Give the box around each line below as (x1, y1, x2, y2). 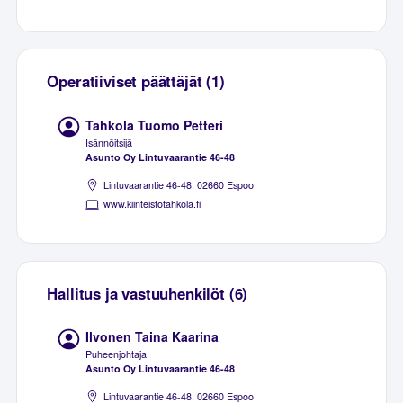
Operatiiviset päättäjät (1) (47, 70, 225, 93)
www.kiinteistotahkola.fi (103, 196, 201, 210)
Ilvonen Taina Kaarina (85, 327, 219, 346)
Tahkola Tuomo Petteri (85, 115, 224, 134)
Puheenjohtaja (85, 346, 148, 361)
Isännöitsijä (85, 135, 133, 149)
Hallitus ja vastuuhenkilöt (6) (47, 282, 248, 304)
